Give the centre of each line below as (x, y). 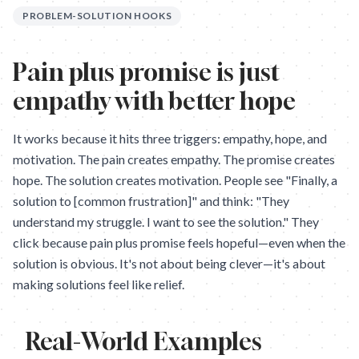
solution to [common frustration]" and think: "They (151, 201)
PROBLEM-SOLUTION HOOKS (97, 16)
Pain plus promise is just (146, 72)
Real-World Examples (144, 341)
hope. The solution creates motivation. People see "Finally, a (175, 180)
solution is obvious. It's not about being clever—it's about (169, 263)
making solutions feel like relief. (99, 284)
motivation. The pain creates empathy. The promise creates (174, 159)
